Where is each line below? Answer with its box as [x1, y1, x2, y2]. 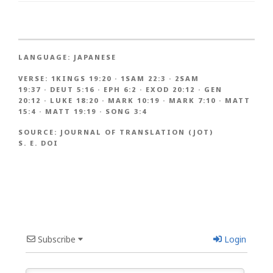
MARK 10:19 [108, 95, 160, 105]
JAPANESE [74, 52, 116, 62]
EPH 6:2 [104, 84, 136, 94]
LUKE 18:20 [50, 95, 99, 105]
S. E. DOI [18, 138, 58, 148]
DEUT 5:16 [50, 84, 94, 94]
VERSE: [18, 73, 51, 83]
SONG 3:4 [105, 106, 147, 116]
